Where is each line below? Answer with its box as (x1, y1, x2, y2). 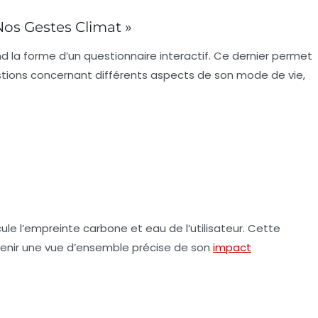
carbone (83, 221, 128, 236)
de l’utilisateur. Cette (166, 221, 280, 236)
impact (213, 240, 251, 256)
